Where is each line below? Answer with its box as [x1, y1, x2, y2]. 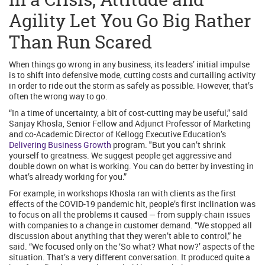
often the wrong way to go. [9, 91, 108, 102]
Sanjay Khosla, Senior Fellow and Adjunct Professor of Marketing [9, 118, 251, 130]
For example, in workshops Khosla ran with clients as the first [9, 188, 236, 199]
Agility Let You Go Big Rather [9, 9, 251, 34]
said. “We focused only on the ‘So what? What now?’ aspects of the [9, 241, 254, 253]
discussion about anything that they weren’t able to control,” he [9, 230, 241, 242]
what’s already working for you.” [9, 171, 127, 183]
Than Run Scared [9, 30, 152, 55]
